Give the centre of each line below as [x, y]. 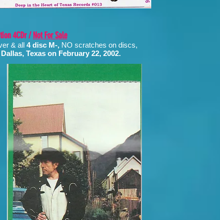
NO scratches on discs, [99, 45]
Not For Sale [50, 35]
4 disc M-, [44, 45]
